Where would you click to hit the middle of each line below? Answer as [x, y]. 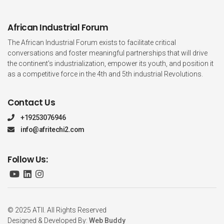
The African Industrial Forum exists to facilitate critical [92, 43]
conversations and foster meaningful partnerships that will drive [107, 53]
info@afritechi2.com [52, 130]
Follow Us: [27, 160]
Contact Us [31, 103]
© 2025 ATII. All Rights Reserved [57, 210]
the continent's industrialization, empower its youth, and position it [110, 64]
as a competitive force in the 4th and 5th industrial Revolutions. [105, 74]
